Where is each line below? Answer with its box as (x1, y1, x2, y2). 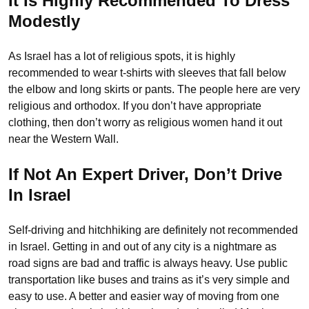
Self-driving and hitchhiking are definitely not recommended (8, 224, 298, 237)
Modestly (8, 12, 80, 31)
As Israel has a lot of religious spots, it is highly (8, 50, 235, 63)
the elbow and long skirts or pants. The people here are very (8, 83, 300, 96)
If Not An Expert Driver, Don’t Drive (8, 165, 282, 184)
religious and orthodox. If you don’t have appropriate (8, 100, 261, 112)
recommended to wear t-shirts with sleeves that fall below (8, 67, 286, 79)
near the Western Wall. (8, 133, 119, 146)
